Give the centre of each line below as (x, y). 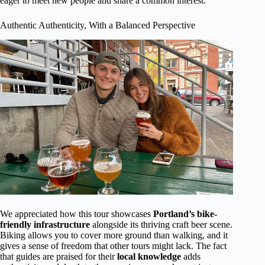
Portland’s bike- (185, 214)
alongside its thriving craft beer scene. (161, 225)
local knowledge (149, 257)
